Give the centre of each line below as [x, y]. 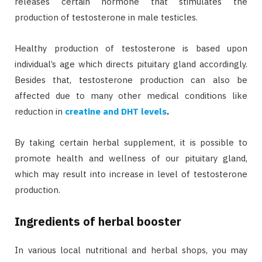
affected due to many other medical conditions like [131, 95]
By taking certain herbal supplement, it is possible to [131, 142]
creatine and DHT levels [116, 111]
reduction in [40, 111]
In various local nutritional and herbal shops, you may [131, 250]
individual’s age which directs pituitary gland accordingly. [131, 64]
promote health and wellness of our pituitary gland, [131, 158]
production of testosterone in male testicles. [106, 17]
